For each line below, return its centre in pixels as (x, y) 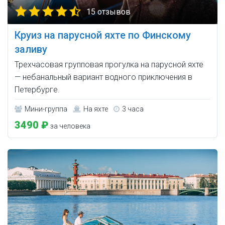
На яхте (96, 109)
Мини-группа (46, 109)
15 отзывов (108, 12)
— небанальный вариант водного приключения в (103, 77)
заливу (31, 49)
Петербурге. (37, 90)
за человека (70, 126)
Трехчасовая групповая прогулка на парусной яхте (109, 65)
